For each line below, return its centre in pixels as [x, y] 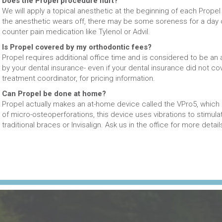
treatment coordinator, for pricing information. [79, 78]
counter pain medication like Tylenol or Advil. [76, 32]
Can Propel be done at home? [54, 94]
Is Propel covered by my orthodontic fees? [77, 47]
